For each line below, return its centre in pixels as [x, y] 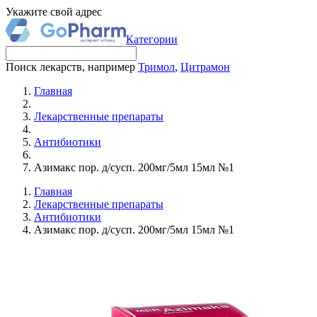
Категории [152, 39]
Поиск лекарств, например [72, 67]
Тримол [156, 67]
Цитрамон [205, 67]
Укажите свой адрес [54, 12]
